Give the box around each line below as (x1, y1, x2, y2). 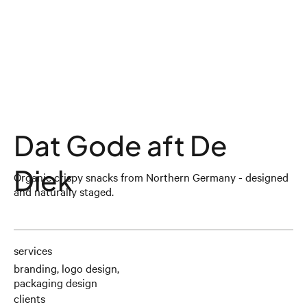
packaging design (14, 275, 97, 290)
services (14, 243, 52, 258)
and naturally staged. (14, 184, 114, 199)
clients (14, 291, 45, 306)
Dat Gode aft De (14, 127, 228, 162)
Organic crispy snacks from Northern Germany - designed (14, 169, 288, 184)
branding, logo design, (14, 260, 119, 275)
